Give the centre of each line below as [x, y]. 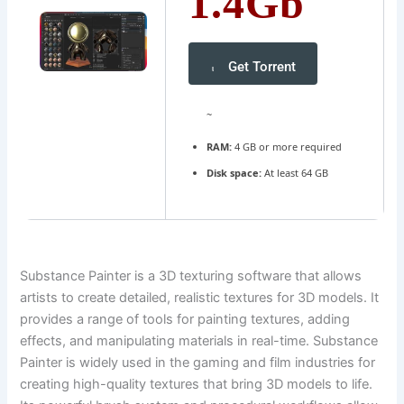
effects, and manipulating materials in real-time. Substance [199, 340]
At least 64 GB [294, 173]
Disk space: [234, 173]
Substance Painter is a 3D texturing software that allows [191, 275]
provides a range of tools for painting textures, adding [185, 319]
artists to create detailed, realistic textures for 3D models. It [200, 297]
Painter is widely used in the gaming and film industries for [198, 362]
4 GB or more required [286, 147]
